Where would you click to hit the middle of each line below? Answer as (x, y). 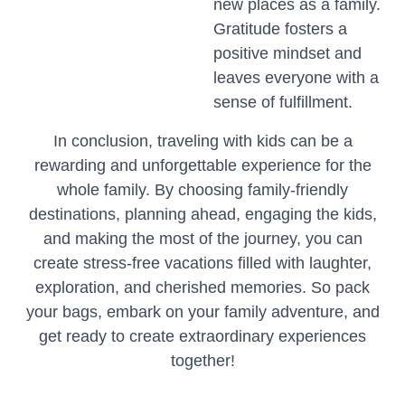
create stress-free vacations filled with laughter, (202, 263)
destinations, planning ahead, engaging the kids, (202, 214)
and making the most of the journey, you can (202, 239)
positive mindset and (287, 53)
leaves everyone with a (296, 78)
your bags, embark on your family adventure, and (202, 312)
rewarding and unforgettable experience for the (202, 165)
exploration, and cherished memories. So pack (202, 287)
